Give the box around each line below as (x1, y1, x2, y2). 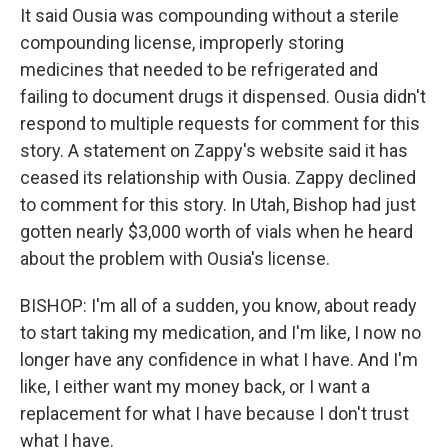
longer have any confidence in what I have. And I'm (20, 349, 418, 370)
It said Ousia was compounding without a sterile (20, 5, 399, 26)
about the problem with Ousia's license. (20, 248, 330, 269)
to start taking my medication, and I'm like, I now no (20, 322, 421, 343)
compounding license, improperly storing (20, 32, 344, 53)
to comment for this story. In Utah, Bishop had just (20, 194, 416, 215)
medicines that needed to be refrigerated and (20, 59, 378, 80)
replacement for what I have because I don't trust (20, 403, 409, 424)
